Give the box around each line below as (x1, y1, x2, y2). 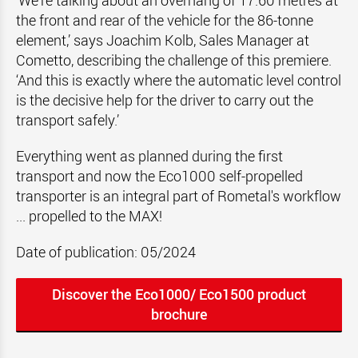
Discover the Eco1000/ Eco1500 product (52, 284, 306, 304)
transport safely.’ (16, 110, 119, 129)
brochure (150, 304, 208, 324)
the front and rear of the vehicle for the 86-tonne (16, 10, 313, 30)
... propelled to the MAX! (16, 206, 162, 225)
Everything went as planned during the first (16, 146, 283, 165)
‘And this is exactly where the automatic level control (16, 70, 341, 89)
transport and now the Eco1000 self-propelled (16, 166, 303, 185)
